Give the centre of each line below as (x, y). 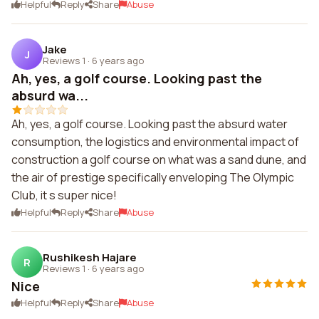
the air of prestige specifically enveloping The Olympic (153, 177)
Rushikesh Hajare (90, 257)
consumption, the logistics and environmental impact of (155, 142)
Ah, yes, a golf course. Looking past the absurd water (150, 124)
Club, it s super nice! (64, 195)
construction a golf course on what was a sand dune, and (159, 159)
